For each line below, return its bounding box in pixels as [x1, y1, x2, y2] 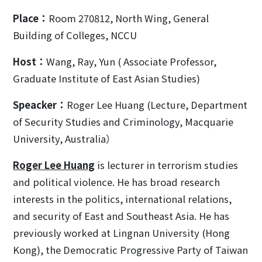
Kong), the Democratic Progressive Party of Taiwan [13, 243, 249, 257]
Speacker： [13, 98, 67, 112]
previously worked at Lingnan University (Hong [13, 226, 230, 240]
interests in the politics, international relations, [13, 192, 232, 206]
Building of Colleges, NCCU [13, 28, 137, 42]
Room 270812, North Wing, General [49, 11, 209, 25]
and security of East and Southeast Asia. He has [13, 209, 230, 223]
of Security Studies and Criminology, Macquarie [13, 115, 234, 129]
